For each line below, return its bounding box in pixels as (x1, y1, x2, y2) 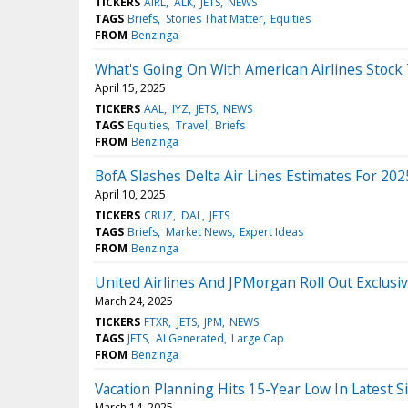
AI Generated (155, 331, 224, 347)
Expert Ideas (239, 224, 303, 240)
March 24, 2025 (95, 293, 173, 310)
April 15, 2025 (95, 80, 166, 97)
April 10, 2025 (95, 187, 166, 203)
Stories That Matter (165, 11, 263, 27)
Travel (175, 117, 208, 134)
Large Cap (230, 331, 284, 347)
